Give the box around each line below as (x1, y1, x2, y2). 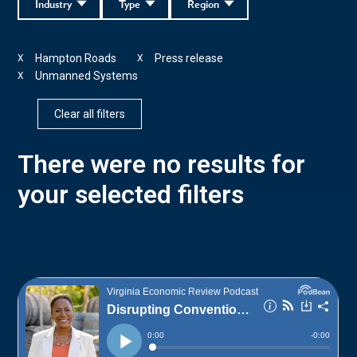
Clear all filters (54, 107, 126, 120)
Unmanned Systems (35, 69, 139, 82)
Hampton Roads (35, 51, 117, 65)
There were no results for (18, 148, 306, 179)
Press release (155, 51, 224, 65)
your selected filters (18, 178, 245, 210)
